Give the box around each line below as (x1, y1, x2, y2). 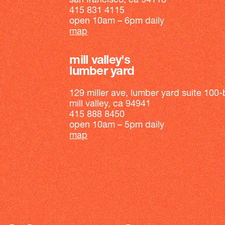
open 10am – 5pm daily (69, 121, 165, 131)
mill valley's (69, 54, 131, 67)
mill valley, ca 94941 (69, 99, 151, 109)
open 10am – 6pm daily (69, 16, 165, 26)
